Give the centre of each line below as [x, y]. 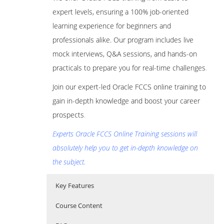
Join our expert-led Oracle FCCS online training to [129, 86]
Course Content [79, 205]
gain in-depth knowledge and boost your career [126, 100]
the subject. [69, 161]
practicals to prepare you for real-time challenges [129, 67]
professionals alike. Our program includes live [123, 39]
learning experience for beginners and [112, 25]
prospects [68, 114]
